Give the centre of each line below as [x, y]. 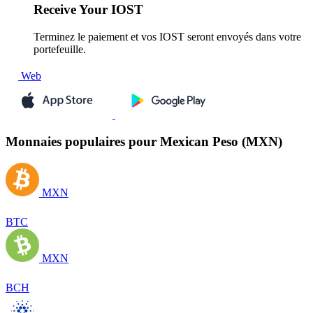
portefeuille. [60, 49]
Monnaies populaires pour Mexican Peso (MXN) [144, 142]
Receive [55, 10]
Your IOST [110, 10]
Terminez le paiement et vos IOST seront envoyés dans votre [167, 36]
